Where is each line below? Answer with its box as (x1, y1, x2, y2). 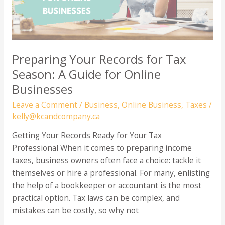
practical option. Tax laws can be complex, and (12, 192, 180, 204)
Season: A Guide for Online (12, 66, 161, 82)
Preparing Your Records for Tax (12, 51, 186, 67)
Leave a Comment (12, 99, 77, 110)
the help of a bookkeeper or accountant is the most (12, 180, 201, 191)
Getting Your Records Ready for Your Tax (12, 130, 162, 141)
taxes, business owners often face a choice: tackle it (12, 155, 201, 166)
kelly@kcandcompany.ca (12, 110, 100, 122)
